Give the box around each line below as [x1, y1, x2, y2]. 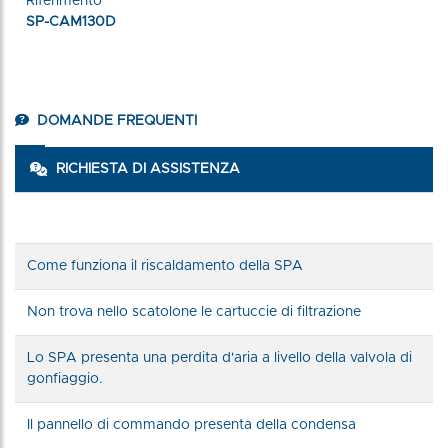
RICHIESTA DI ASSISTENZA [56, 161, 240, 176]
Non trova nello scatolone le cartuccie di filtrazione [27, 304, 361, 319]
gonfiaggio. [27, 371, 103, 386]
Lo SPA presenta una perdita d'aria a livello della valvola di [27, 350, 412, 365]
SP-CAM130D [26, 14, 117, 29]
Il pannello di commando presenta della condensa [27, 417, 356, 432]
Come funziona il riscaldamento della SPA [27, 258, 303, 273]
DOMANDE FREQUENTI [33, 113, 197, 128]
